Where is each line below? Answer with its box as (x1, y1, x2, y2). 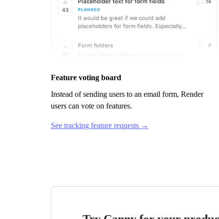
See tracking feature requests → (51, 121, 149, 130)
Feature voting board (51, 73, 121, 82)
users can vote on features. (51, 101, 132, 110)
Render (181, 89, 203, 98)
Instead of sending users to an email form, (51, 89, 181, 98)
